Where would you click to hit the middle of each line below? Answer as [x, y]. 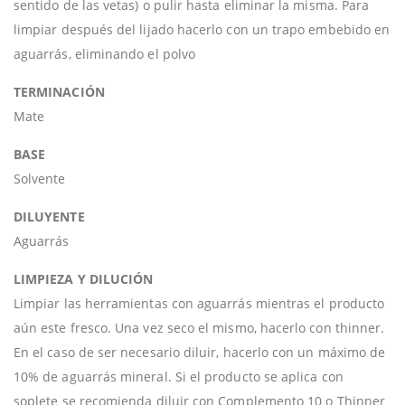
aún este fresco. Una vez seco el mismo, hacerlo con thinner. [199, 328]
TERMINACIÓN [59, 92]
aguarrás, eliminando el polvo [105, 54]
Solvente [40, 179]
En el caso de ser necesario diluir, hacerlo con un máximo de [200, 352]
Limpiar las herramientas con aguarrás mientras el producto [199, 303]
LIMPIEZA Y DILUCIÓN [84, 279]
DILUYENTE [49, 217]
